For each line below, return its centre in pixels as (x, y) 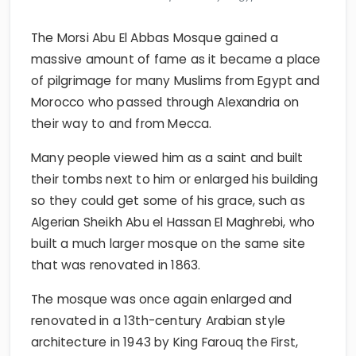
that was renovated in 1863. (116, 265)
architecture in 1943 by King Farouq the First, (165, 342)
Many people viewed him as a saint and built (167, 158)
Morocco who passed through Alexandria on (165, 102)
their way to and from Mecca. (122, 124)
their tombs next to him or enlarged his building (175, 179)
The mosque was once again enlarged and (162, 299)
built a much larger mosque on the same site (168, 244)
